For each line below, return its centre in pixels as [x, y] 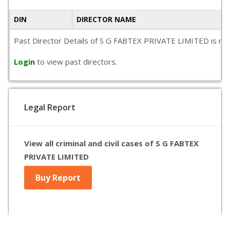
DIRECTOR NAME [106, 19]
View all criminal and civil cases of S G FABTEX [111, 143]
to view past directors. [77, 62]
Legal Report [50, 107]
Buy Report [58, 178]
